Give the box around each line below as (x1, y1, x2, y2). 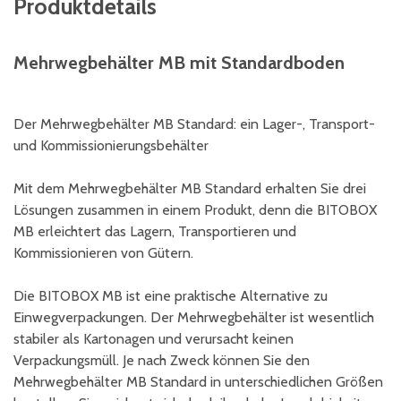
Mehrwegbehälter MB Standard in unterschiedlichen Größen (13, 373, 383, 390)
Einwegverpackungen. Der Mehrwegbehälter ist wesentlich (13, 309, 374, 326)
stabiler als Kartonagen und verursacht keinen (13, 330, 294, 347)
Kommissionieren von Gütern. (13, 244, 193, 261)
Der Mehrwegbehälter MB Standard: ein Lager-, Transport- (13, 115, 375, 132)
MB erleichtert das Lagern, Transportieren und (13, 223, 296, 240)
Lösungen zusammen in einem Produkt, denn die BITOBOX (13, 201, 377, 218)
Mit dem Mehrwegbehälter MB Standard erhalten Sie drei (13, 180, 366, 197)
